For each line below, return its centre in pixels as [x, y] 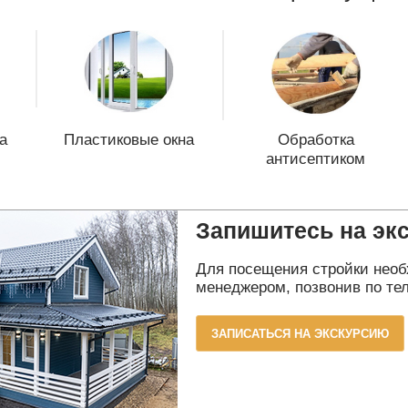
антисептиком [316, 159]
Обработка [316, 140]
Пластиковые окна [129, 140]
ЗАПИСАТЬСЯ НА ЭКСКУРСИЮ [300, 334]
